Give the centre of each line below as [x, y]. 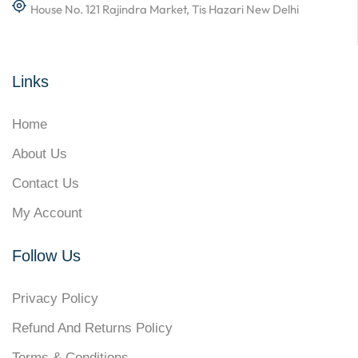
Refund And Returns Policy [92, 328]
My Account [47, 213]
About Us [40, 153]
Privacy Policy [55, 298]
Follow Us [46, 255]
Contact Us [46, 183]
